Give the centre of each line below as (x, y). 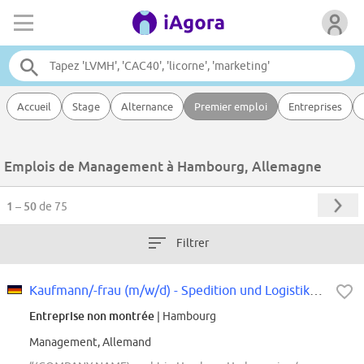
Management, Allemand (90, 342)
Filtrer (192, 243)
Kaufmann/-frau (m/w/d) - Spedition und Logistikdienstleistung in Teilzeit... (316, 290)
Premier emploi (231, 106)
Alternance (147, 106)
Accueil (34, 106)
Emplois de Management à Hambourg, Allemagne (163, 167)
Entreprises (315, 106)
